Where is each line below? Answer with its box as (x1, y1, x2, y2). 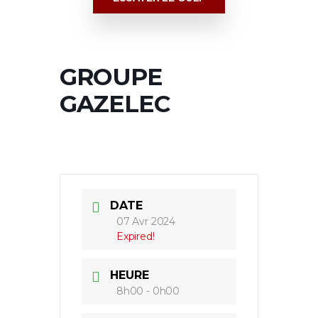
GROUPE (60, 62, 163, 91)
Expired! (116, 229, 155, 243)
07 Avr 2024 (116, 214, 176, 228)
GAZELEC (60, 89, 170, 118)
